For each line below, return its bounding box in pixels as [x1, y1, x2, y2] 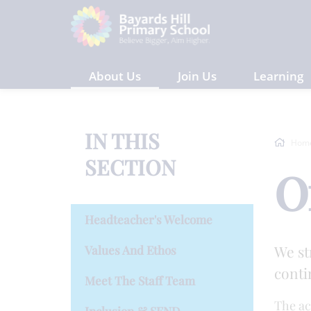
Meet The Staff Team [85, 273, 195, 288]
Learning [253, 68, 303, 84]
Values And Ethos [85, 242, 176, 258]
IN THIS [85, 127, 160, 155]
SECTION [85, 153, 176, 181]
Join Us [178, 68, 217, 84]
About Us [89, 68, 141, 84]
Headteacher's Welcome [85, 212, 212, 227]
